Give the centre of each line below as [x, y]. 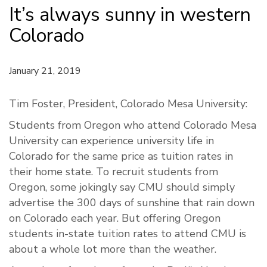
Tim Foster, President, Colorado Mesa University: [128, 104]
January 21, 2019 [45, 71]
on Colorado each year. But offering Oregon [115, 218]
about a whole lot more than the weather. [113, 249]
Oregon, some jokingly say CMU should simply [122, 187]
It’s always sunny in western [130, 15]
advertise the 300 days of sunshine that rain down [132, 203]
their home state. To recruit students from [114, 172]
